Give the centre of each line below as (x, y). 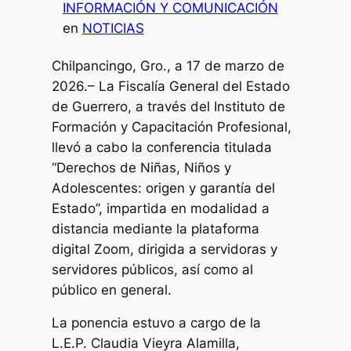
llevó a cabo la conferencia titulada (162, 148)
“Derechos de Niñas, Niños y (142, 168)
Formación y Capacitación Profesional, (172, 127)
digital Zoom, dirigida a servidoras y (165, 250)
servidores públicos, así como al (153, 270)
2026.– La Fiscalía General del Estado (171, 87)
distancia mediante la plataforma (156, 229)
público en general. (112, 290)
